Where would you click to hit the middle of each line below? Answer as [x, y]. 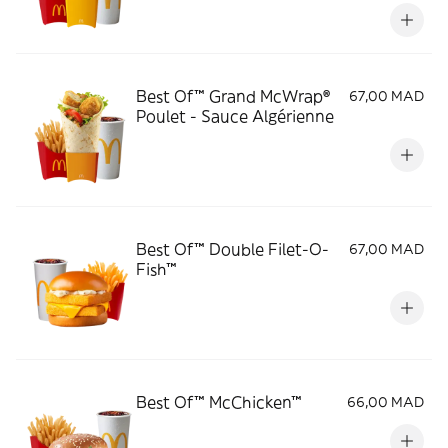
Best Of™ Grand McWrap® [233, 96]
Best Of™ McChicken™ [219, 402]
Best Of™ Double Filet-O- [232, 249]
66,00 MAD [385, 402]
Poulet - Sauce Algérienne [235, 116]
